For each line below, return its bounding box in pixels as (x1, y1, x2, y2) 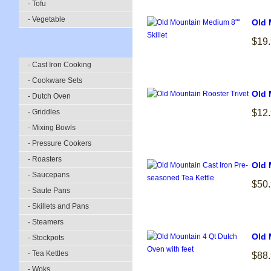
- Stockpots (28, 233, 64, 242)
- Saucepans (28, 171, 70, 179)
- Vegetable (28, 15, 65, 24)
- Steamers (28, 218, 64, 226)
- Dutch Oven (28, 92, 71, 100)
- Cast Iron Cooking (28, 60, 91, 69)
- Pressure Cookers (28, 139, 91, 148)
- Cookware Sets (28, 76, 82, 85)
